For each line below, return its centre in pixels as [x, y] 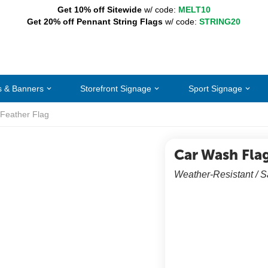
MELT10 [194, 10]
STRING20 [220, 22]
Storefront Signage [116, 88]
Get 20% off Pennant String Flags [95, 22]
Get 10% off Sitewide [99, 10]
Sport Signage [216, 88]
